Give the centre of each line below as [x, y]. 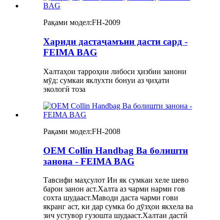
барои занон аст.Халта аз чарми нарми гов [114, 189]
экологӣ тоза [64, 89]
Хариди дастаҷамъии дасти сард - [115, 42]
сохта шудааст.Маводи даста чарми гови [111, 198]
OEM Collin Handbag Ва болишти [116, 150]
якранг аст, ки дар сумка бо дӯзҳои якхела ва [118, 207]
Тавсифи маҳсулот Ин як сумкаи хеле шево [116, 180]
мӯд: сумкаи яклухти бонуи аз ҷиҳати [106, 80]
